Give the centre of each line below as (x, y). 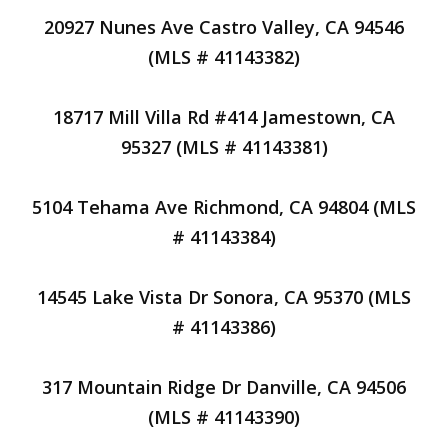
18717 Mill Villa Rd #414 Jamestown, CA (224, 117)
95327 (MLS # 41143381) (224, 147)
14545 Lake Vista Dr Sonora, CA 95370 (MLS (224, 297)
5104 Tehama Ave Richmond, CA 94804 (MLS (224, 207)
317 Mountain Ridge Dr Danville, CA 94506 (224, 387)
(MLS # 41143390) (224, 417)
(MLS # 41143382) (224, 57)
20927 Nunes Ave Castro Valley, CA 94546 (224, 27)
